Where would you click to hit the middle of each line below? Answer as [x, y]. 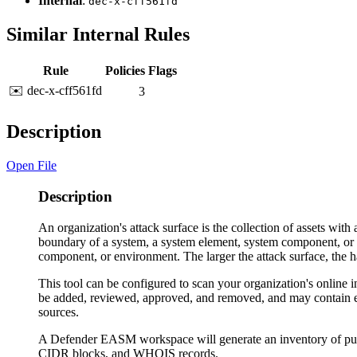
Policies [125, 71]
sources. [59, 312]
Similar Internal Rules [98, 35]
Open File [31, 166]
